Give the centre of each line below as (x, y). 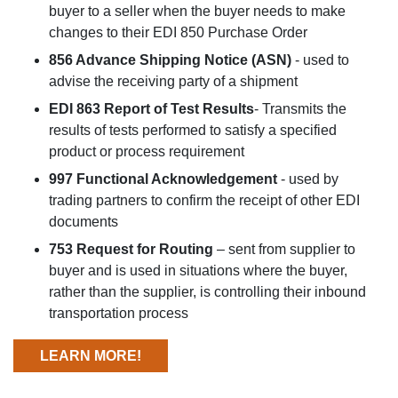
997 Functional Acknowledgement (163, 179)
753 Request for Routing (131, 249)
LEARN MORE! (91, 355)
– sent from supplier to (284, 249)
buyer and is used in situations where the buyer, (198, 270)
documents (84, 221)
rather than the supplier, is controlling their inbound (207, 291)
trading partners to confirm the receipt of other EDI (204, 200)
